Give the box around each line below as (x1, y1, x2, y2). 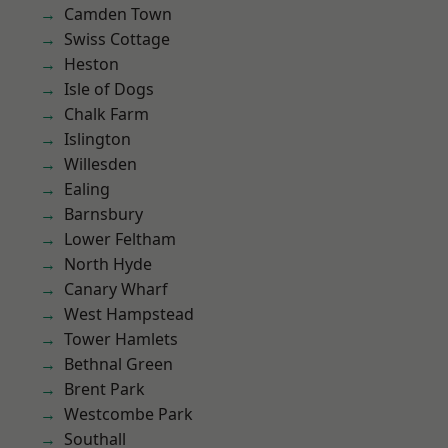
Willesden (64, 153, 137, 175)
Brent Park (64, 378, 145, 400)
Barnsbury (64, 203, 143, 225)
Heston (64, 53, 119, 75)
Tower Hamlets (64, 328, 178, 350)
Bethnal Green (64, 353, 173, 375)
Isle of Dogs (64, 78, 154, 100)
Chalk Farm (64, 103, 149, 125)
